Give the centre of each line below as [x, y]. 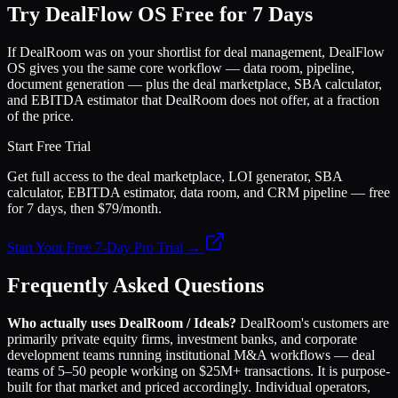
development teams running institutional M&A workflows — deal [191, 354]
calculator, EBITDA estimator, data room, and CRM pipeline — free [199, 192]
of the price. [40, 115]
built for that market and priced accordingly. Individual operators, [189, 386]
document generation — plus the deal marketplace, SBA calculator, [195, 84]
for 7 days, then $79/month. [84, 208]
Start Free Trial [49, 146]
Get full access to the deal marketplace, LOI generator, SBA [175, 176]
